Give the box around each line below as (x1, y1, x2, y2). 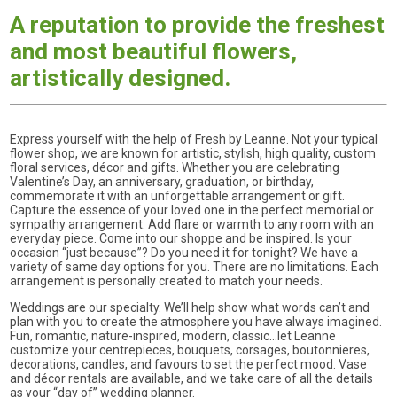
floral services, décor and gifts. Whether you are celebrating (10, 160, 340, 175)
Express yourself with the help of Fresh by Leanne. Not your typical (10, 131, 378, 146)
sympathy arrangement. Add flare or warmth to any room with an (10, 216, 375, 231)
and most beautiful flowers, (10, 37, 298, 65)
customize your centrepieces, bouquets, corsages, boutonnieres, (10, 342, 370, 357)
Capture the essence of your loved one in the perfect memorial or (10, 202, 375, 217)
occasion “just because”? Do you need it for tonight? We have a (10, 245, 359, 260)
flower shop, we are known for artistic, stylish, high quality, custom (10, 145, 377, 160)
